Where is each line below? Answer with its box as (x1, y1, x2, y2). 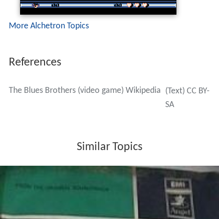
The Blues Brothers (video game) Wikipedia (8, 86, 161, 95)
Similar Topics (77, 141, 142, 153)
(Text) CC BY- (165, 86, 210, 96)
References (8, 56, 61, 68)
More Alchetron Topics (8, 21, 89, 31)
